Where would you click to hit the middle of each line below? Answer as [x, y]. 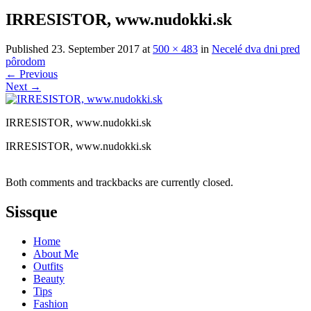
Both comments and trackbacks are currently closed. [119, 182]
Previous [37, 74]
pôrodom [25, 61]
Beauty [49, 278]
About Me [56, 253]
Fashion [51, 303]
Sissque [32, 211]
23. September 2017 [95, 49]
